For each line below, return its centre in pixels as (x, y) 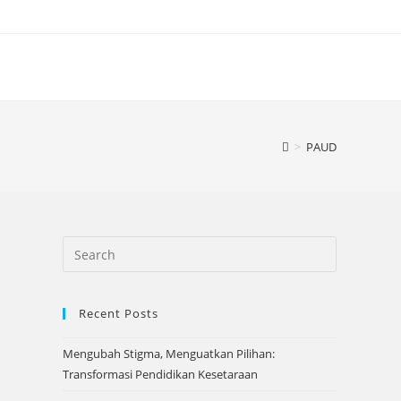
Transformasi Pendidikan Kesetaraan (160, 374)
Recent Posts (119, 313)
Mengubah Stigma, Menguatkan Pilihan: (169, 354)
